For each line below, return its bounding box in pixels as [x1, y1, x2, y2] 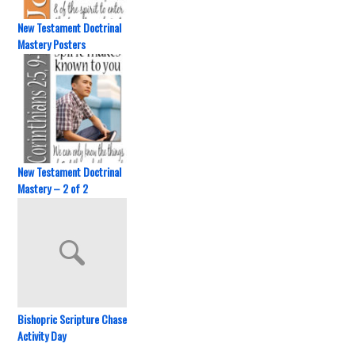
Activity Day [17, 327, 67, 344]
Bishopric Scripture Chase [17, 311, 128, 327]
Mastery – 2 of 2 [17, 180, 89, 197]
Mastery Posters [17, 36, 86, 52]
